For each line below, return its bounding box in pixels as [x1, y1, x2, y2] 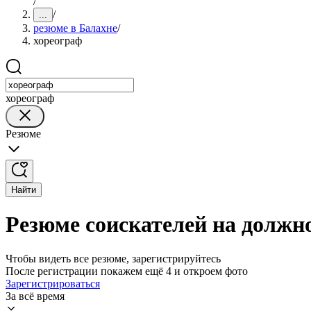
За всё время [6, 289, 65, 302]
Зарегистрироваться [6, 277, 100, 289]
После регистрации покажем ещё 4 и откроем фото [6, 264, 248, 277]
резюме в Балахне [33, 22, 117, 34]
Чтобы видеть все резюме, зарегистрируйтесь [6, 252, 221, 264]
